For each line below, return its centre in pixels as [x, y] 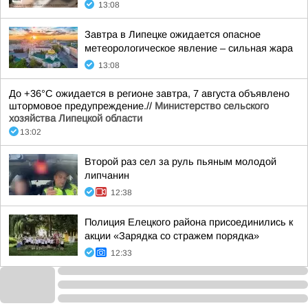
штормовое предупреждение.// [82, 106]
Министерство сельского [212, 106]
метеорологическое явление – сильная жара [189, 48]
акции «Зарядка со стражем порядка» [172, 236]
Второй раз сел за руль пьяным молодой [180, 162]
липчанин [107, 175]
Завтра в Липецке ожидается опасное [173, 34]
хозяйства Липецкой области [76, 118]
